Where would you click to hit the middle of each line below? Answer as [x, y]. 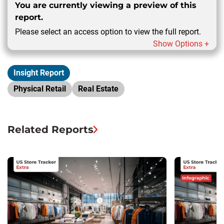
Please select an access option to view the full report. [108, 31]
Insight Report [39, 72]
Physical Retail [40, 88]
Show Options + [181, 43]
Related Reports [50, 129]
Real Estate [98, 88]
